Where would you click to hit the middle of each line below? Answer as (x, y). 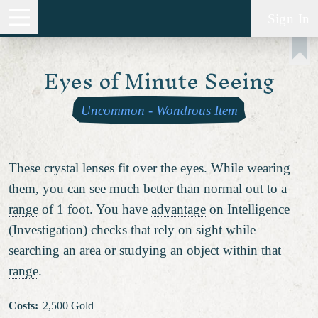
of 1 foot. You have (95, 209)
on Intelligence (248, 209)
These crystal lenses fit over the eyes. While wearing (149, 168)
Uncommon (113, 110)
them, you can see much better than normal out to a (148, 188)
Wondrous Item (197, 110)
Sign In (289, 18)
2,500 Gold (68, 306)
